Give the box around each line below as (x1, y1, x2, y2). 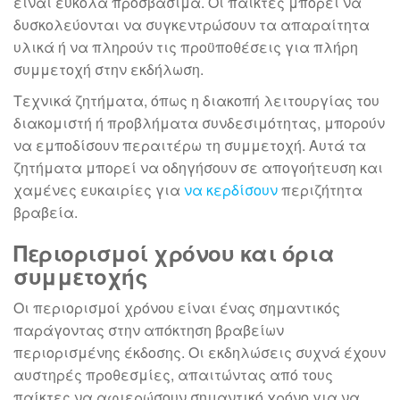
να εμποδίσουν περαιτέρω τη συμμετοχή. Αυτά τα (13, 134, 366, 155)
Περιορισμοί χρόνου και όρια (13, 237, 335, 268)
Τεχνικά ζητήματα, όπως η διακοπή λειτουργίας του (13, 89, 379, 111)
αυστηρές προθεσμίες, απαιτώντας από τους (13, 363, 333, 385)
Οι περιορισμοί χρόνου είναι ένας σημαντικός (13, 296, 340, 318)
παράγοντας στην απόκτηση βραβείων (13, 319, 284, 340)
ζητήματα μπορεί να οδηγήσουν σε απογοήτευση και (13, 156, 383, 178)
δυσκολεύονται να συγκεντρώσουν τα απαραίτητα (13, 13, 370, 35)
